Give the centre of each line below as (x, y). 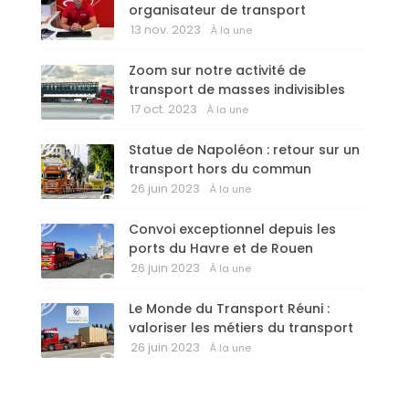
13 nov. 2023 (166, 30)
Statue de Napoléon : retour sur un (244, 150)
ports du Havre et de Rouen (221, 249)
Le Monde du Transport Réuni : (229, 309)
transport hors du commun (220, 169)
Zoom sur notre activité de (217, 71)
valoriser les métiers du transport (241, 328)
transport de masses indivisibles (237, 90)
